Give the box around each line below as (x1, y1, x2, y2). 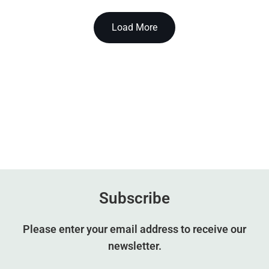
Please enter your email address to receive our (23, 223, 246, 236)
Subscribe (99, 189, 170, 208)
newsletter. (107, 240, 162, 253)
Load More (112, 22, 157, 34)
